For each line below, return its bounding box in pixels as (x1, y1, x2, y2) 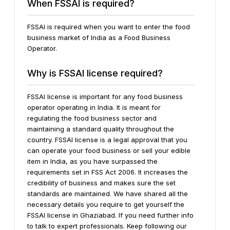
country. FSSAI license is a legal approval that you (27, 135, 187, 144)
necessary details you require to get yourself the (27, 200, 184, 208)
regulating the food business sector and (27, 113, 157, 122)
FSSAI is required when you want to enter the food (27, 22, 190, 31)
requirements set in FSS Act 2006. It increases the (27, 167, 188, 176)
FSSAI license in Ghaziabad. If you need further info (27, 210, 194, 219)
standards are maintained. (27, 189, 111, 198)
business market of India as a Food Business (27, 33, 170, 42)
